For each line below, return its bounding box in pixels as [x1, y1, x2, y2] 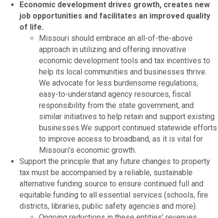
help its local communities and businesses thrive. [39, 67, 207, 76]
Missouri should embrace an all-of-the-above [39, 33, 193, 43]
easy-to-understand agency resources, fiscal [39, 89, 191, 99]
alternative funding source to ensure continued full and [19, 179, 203, 188]
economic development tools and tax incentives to [39, 55, 210, 65]
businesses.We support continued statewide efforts [39, 123, 217, 132]
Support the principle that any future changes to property [19, 156, 210, 166]
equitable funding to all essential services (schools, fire [19, 190, 208, 200]
